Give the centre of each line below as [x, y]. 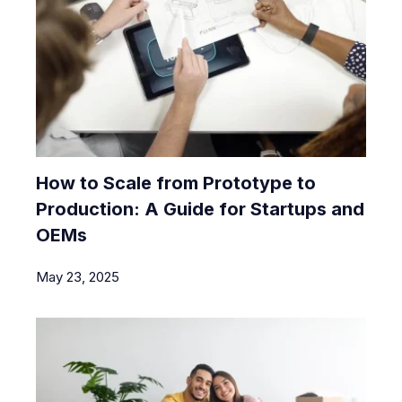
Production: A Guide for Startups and [200, 209]
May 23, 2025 [78, 276]
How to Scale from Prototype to [176, 183]
